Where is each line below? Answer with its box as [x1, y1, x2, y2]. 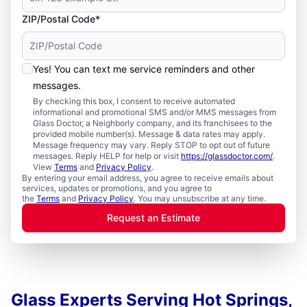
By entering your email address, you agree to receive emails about [22, 173, 273, 183]
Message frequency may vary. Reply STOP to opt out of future [33, 140, 270, 150]
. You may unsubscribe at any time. [134, 193, 266, 204]
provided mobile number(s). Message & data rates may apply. [33, 129, 265, 139]
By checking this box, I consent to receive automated [33, 96, 235, 106]
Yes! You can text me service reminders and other [33, 63, 255, 75]
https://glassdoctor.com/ [181, 151, 273, 161]
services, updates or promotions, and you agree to [22, 183, 212, 193]
